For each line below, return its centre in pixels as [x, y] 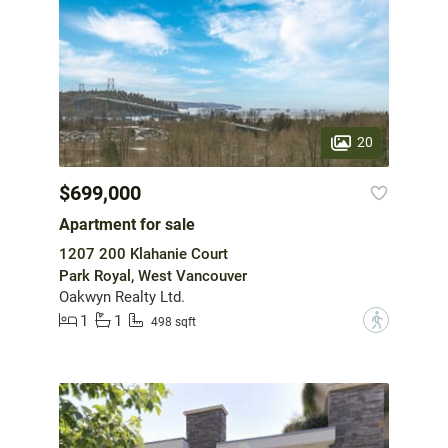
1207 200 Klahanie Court [143, 254]
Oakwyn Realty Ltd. [122, 297]
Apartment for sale [127, 225]
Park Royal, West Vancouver [153, 276]
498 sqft [173, 321]
